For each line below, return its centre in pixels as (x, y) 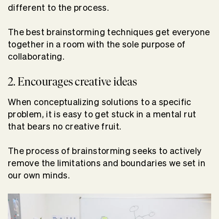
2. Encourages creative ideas (73, 81)
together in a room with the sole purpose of (97, 44)
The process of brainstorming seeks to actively (105, 151)
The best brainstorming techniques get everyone (109, 32)
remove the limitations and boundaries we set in (107, 163)
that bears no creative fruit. (66, 126)
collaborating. (36, 56)
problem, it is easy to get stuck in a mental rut (102, 114)
